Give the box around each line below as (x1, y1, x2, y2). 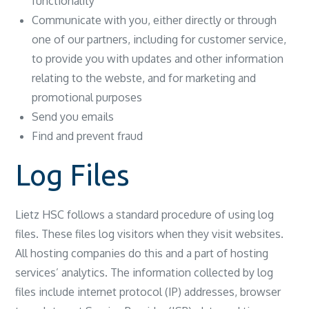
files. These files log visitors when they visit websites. (15, 227, 284, 241)
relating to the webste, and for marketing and (32, 71, 257, 85)
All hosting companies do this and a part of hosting (15, 246, 269, 260)
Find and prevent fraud (32, 129, 143, 143)
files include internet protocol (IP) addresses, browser (15, 285, 281, 299)
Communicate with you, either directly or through (32, 13, 277, 27)
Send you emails (32, 110, 114, 123)
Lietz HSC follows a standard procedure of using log (15, 208, 275, 221)
